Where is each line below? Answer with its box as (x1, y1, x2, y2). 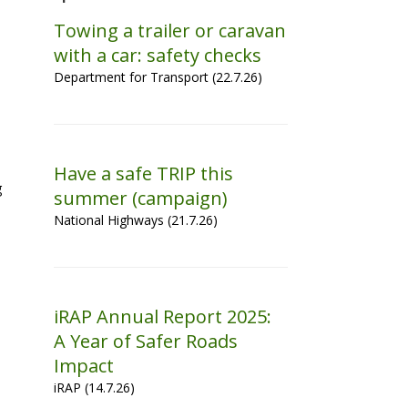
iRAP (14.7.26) (54, 379, 136, 396)
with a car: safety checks (54, 43, 262, 67)
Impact (54, 353, 115, 378)
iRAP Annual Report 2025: (54, 304, 272, 329)
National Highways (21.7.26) (54, 211, 219, 229)
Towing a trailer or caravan (54, 18, 287, 43)
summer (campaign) (54, 186, 229, 210)
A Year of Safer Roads (54, 329, 239, 353)
